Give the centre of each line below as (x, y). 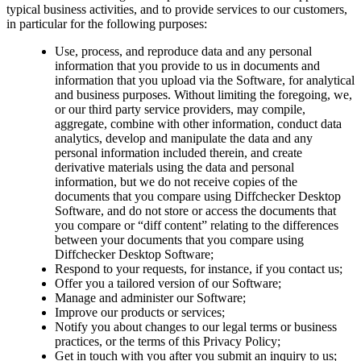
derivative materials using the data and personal (174, 167)
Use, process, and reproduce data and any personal (183, 51)
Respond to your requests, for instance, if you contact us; (199, 268)
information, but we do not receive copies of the (176, 181)
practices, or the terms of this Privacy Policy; (168, 341)
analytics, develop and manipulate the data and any (184, 138)
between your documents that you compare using (179, 239)
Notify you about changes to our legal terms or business (196, 326)
